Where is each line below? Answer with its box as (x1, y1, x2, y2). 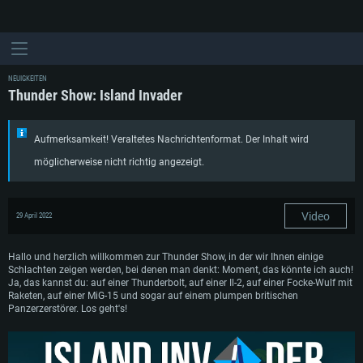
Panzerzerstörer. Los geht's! (8, 303, 127, 314)
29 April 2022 (16, 211, 52, 220)
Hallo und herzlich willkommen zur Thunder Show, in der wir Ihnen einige (8, 251, 323, 263)
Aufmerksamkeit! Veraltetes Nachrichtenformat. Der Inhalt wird (34, 134, 309, 145)
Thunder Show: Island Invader (8, 87, 182, 104)
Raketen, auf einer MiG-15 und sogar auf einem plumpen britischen (8, 290, 298, 301)
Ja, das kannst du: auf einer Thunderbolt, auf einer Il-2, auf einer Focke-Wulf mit (8, 277, 352, 288)
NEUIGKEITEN (8, 75, 47, 83)
